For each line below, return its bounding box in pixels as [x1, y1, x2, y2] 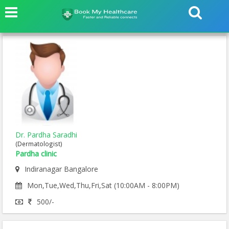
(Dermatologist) [15, 140, 62, 148]
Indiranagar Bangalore [25, 164, 98, 174]
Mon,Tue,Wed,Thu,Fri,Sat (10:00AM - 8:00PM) [27, 180, 179, 191]
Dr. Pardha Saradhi [15, 130, 77, 140]
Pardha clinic [15, 149, 57, 159]
